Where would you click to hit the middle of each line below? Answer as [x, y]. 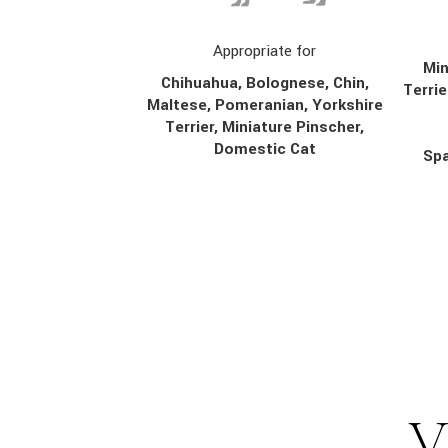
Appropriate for [265, 51]
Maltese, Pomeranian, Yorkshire [264, 105]
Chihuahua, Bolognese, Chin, [264, 83]
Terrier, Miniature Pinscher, [265, 127]
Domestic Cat [264, 149]
